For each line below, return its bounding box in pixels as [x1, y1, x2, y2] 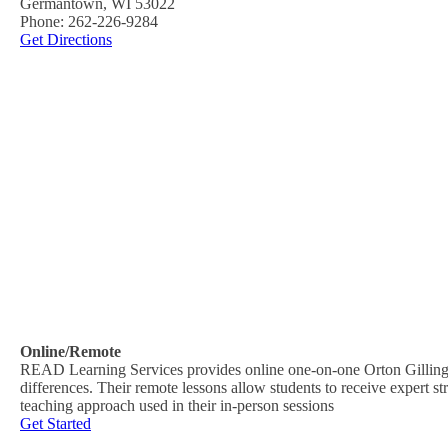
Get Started [20, 414, 91, 432]
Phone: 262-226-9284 [20, 12, 158, 30]
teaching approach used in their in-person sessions [20, 396, 334, 414]
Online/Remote [20, 342, 121, 360]
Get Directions [20, 30, 112, 48]
